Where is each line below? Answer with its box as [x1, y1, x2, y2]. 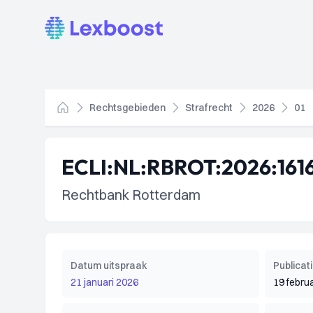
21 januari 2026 [71, 276, 138, 289]
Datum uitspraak [71, 259, 147, 272]
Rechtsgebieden [89, 101, 166, 114]
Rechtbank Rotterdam [61, 186, 201, 203]
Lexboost [44, 17, 91, 31]
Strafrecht [185, 101, 233, 114]
